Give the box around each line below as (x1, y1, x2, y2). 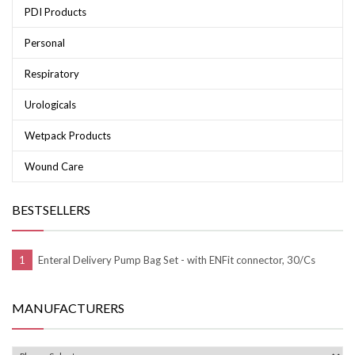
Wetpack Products (25, 129, 111, 143)
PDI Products (25, 6, 86, 19)
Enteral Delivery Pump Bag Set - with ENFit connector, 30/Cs (37, 254, 315, 267)
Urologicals (25, 98, 76, 112)
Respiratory (25, 67, 79, 81)
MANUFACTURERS (12, 300, 124, 316)
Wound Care (25, 160, 83, 174)
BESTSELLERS (12, 202, 90, 218)
